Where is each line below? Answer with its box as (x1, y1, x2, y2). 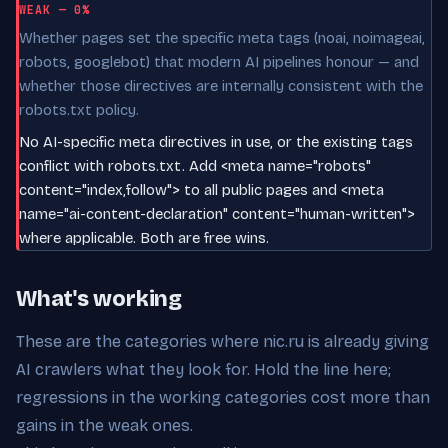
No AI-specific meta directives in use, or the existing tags (19, 132, 413, 151)
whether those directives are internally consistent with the (19, 76, 423, 95)
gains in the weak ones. (16, 415, 193, 435)
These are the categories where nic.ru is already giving (16, 331, 429, 351)
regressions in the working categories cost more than (16, 387, 430, 407)
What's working (16, 285, 182, 312)
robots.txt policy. (19, 100, 139, 119)
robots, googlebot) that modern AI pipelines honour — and (19, 52, 419, 71)
